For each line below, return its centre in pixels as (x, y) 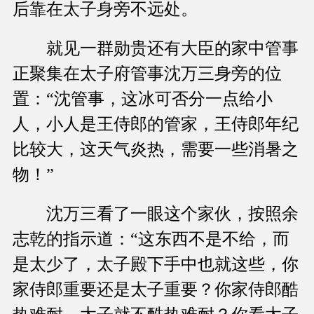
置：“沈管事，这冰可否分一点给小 (143, 99)
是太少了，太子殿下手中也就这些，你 (156, 265)
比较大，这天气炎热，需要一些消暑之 (156, 150)
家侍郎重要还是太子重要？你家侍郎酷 (156, 290)
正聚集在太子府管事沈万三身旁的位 (147, 74)
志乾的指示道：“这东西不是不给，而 (151, 239)
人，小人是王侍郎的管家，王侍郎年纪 (156, 124)
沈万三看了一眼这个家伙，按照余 (156, 214)
